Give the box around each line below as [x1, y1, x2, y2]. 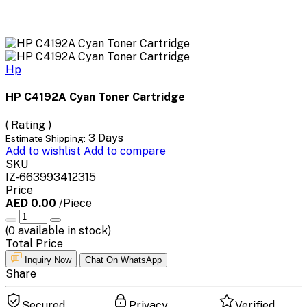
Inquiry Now [25, 254, 71, 265]
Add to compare [84, 144, 166, 158]
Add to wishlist [5, 144, 84, 158]
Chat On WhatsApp [85, 254, 162, 265]
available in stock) [15, 223, 111, 237]
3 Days [88, 131, 123, 145]
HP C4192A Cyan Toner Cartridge [5, 90, 185, 104]
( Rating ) [5, 118, 51, 132]
